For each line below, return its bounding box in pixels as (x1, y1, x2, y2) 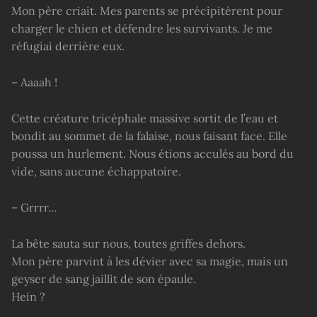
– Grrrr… (11, 200, 57, 215)
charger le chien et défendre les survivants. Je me (11, 21, 272, 36)
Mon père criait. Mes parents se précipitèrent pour (11, 4, 282, 18)
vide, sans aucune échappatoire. (11, 164, 181, 179)
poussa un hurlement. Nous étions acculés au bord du (11, 146, 294, 161)
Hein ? (11, 289, 45, 304)
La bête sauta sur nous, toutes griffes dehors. (11, 236, 246, 251)
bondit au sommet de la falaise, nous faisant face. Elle (11, 129, 287, 144)
